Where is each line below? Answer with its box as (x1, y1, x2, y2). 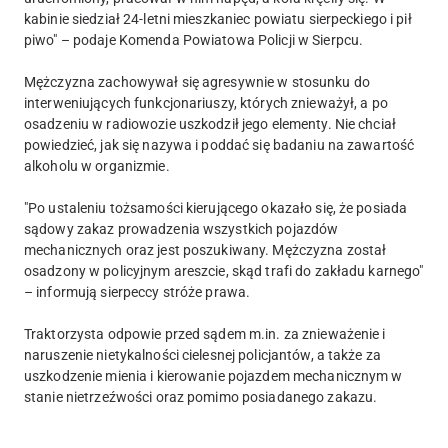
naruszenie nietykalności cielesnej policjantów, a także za (24, 347, 381, 364)
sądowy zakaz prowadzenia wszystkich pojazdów (24, 221, 339, 238)
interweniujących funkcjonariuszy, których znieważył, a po (24, 95, 388, 112)
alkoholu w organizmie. (24, 158, 170, 175)
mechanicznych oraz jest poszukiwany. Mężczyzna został (24, 242, 387, 259)
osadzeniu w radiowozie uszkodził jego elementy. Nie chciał (24, 116, 396, 133)
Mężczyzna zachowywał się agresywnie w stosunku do (24, 74, 370, 91)
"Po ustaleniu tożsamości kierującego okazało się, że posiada (24, 200, 408, 217)
